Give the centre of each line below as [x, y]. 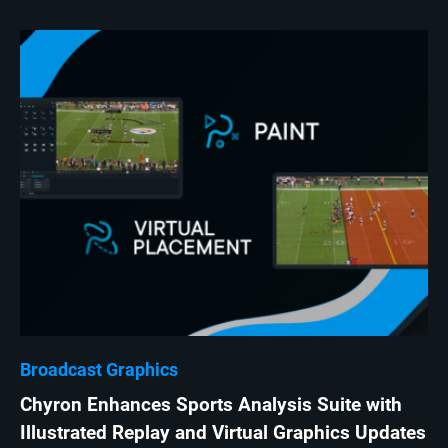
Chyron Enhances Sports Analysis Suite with [211, 405]
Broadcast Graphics [99, 370]
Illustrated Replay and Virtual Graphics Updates [223, 433]
